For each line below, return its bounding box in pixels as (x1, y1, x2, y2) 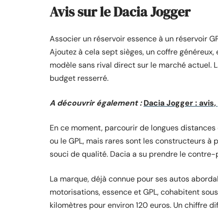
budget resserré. (50, 73, 109, 83)
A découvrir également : (50, 98, 142, 108)
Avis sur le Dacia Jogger (50, 2, 190, 21)
